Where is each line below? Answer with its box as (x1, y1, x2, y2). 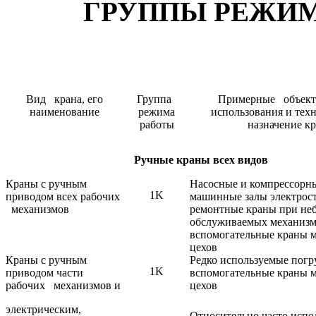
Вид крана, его (26, 93, 103, 106)
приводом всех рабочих (6, 190, 120, 203)
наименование (30, 106, 99, 119)
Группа (136, 93, 177, 106)
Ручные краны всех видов (134, 154, 268, 166)
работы (139, 119, 174, 131)
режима (138, 106, 175, 119)
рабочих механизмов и (6, 279, 121, 292)
